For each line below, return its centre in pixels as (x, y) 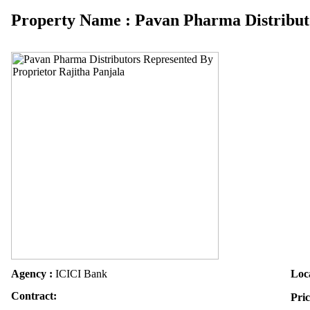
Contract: (34, 296)
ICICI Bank (80, 274)
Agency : (32, 274)
